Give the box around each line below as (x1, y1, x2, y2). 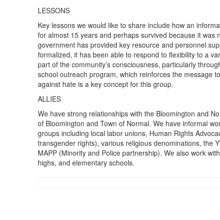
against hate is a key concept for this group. (38, 79, 174, 89)
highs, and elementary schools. (38, 158, 137, 167)
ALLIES (38, 94, 61, 104)
